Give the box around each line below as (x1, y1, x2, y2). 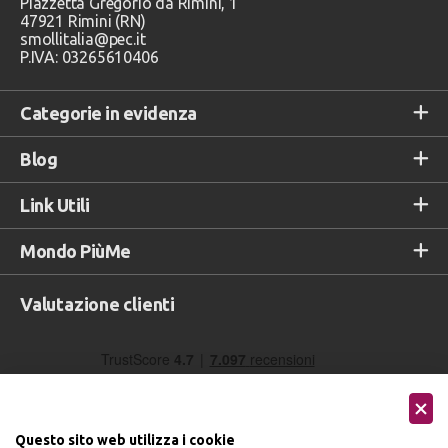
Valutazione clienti (20, 293, 176, 314)
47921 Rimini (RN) (20, 11, 146, 30)
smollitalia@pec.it (20, 29, 146, 48)
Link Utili (20, 194, 89, 215)
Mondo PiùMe (20, 240, 131, 261)
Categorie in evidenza (20, 102, 197, 123)
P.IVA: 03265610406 (20, 47, 159, 66)
